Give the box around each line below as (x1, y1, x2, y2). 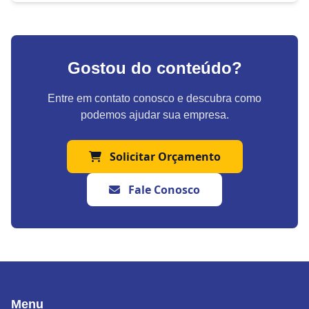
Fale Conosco (126, 182, 200, 198)
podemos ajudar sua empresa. (80, 109, 229, 121)
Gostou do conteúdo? (67, 59, 242, 78)
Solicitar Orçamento (109, 149, 221, 165)
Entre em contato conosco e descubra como (48, 92, 261, 105)
